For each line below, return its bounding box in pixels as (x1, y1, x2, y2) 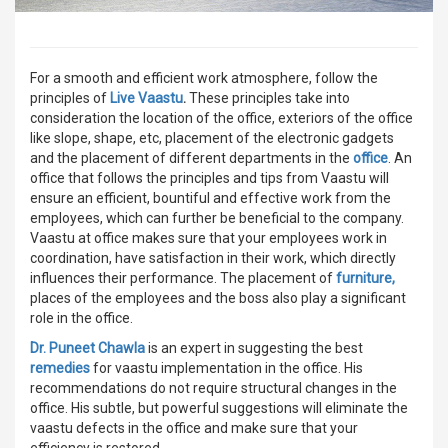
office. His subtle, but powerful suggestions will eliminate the (30, 399, 408, 416)
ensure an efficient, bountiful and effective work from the (30, 189, 391, 206)
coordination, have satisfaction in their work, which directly (30, 249, 396, 266)
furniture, (336, 269, 395, 286)
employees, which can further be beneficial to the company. (30, 209, 404, 226)
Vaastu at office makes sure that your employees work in (30, 229, 387, 246)
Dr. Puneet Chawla (30, 339, 145, 356)
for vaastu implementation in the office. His (93, 359, 363, 376)
